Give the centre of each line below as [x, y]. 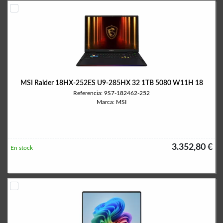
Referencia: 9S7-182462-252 [111, 93]
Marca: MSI [111, 102]
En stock [22, 148]
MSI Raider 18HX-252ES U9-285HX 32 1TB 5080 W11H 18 [111, 83]
